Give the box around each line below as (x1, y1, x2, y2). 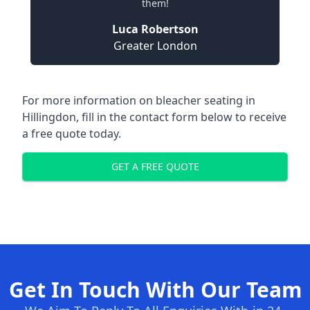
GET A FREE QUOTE (111, 160, 199, 174)
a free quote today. (22, 125, 121, 141)
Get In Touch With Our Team (8, 275, 302, 304)
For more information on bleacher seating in (22, 92, 255, 108)
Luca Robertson (111, 21, 199, 37)
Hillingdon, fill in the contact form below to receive (22, 109, 286, 125)
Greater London (113, 37, 197, 53)
